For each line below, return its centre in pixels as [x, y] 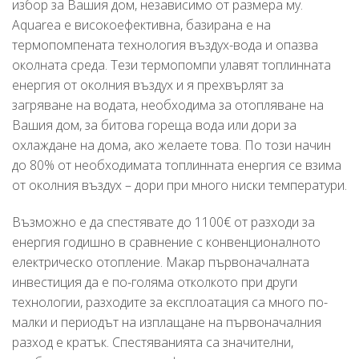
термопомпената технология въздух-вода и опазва [165, 44]
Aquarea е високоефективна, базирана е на [141, 24]
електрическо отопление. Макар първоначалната [161, 262]
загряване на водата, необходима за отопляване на [168, 105]
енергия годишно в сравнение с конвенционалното [166, 242]
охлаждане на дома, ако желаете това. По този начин [171, 145]
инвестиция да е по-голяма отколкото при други [155, 282]
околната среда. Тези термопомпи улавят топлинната [171, 65]
